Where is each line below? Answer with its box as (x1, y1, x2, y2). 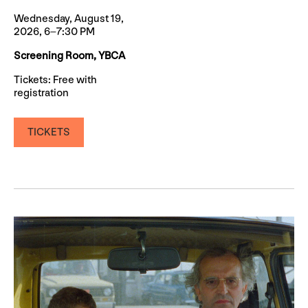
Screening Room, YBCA (14, 49, 125, 63)
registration (14, 87, 69, 100)
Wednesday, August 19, (14, 12, 124, 26)
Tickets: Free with (14, 74, 97, 87)
